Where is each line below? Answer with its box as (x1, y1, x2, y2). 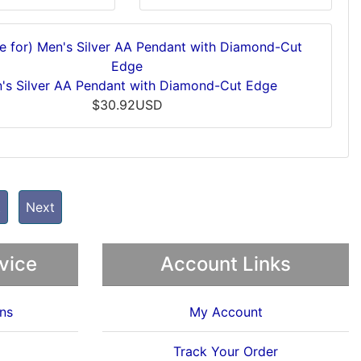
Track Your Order (173, 343, 278, 359)
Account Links (160, 252, 291, 276)
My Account (189, 304, 263, 320)
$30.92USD (91, 97, 163, 113)
